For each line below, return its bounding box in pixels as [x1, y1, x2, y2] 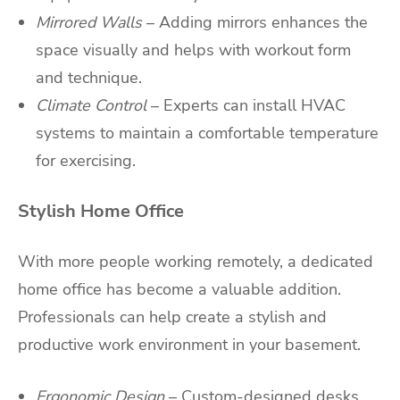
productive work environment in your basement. [18, 333, 361, 355]
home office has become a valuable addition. [18, 278, 341, 300]
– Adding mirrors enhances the [146, 12, 368, 34]
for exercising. [36, 150, 136, 172]
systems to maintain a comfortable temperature [36, 122, 379, 145]
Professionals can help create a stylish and [18, 305, 327, 328]
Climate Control [36, 95, 146, 117]
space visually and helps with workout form [36, 39, 351, 62]
